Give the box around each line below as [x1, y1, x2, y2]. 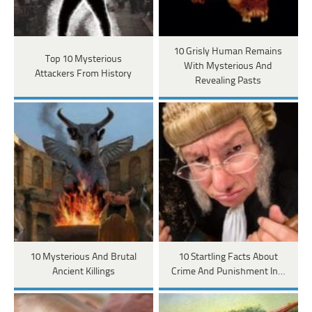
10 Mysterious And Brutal [30, 252, 136, 263]
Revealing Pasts [195, 76, 262, 87]
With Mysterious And [184, 61, 273, 72]
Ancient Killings [52, 267, 115, 278]
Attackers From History [35, 68, 132, 79]
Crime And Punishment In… [171, 267, 286, 278]
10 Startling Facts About [178, 252, 278, 263]
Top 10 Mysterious [45, 54, 122, 65]
